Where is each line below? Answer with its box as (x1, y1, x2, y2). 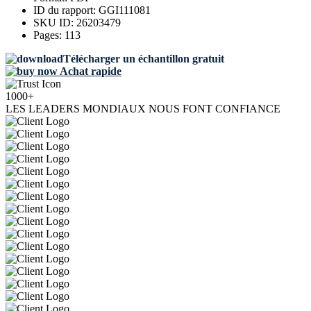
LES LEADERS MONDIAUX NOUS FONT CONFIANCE (6, 103, 280, 115)
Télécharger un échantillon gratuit (63, 53, 224, 65)
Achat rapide (58, 65, 121, 78)
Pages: (33, 29, 65, 42)
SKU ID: (33, 17, 76, 29)
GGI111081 (99, 4, 151, 17)
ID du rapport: (33, 4, 99, 17)
